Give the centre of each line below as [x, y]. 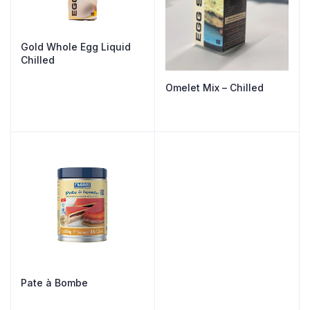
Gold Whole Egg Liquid [76, 46]
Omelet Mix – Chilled [215, 87]
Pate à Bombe [54, 282]
